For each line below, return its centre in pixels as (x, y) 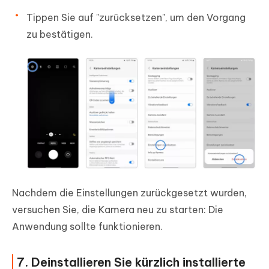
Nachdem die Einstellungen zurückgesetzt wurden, (129, 193)
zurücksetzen (131, 17)
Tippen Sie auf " (63, 17)
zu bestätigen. (60, 34)
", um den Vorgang (204, 17)
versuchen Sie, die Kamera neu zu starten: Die (118, 210)
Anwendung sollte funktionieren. (87, 227)
